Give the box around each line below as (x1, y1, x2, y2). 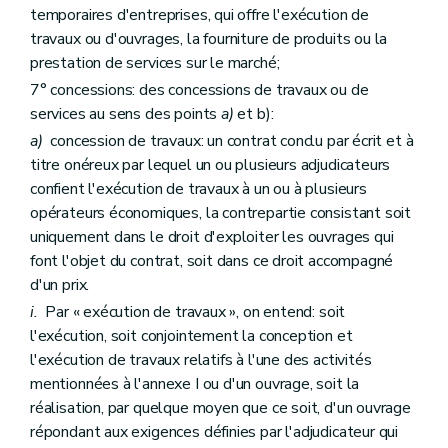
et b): (233, 102, 274, 125)
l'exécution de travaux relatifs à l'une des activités (30, 349, 372, 372)
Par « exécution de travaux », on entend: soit (37, 301, 346, 324)
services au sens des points (30, 102, 221, 125)
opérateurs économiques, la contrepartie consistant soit (30, 202, 412, 224)
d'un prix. (30, 274, 90, 296)
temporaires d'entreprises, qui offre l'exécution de (30, 3, 369, 26)
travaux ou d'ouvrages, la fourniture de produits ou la (30, 27, 388, 50)
